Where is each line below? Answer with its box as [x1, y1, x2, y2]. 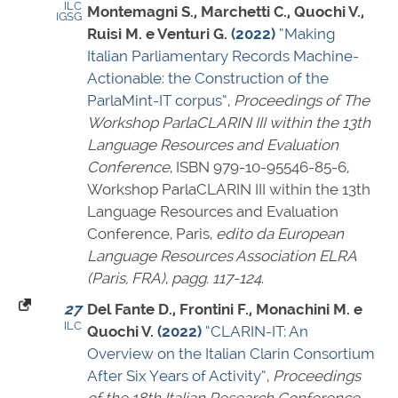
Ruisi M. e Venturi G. [87, 25, 227, 44]
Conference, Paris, [87, 225, 216, 243]
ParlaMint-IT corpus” [87, 92, 227, 110]
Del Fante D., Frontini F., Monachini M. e [87, 300, 362, 319]
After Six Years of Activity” [87, 367, 267, 386]
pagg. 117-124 [171, 269, 261, 288]
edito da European [216, 225, 344, 243]
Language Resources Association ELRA [87, 247, 356, 266]
